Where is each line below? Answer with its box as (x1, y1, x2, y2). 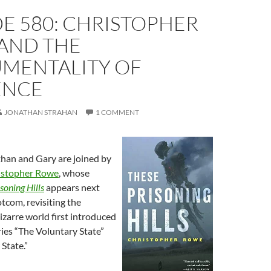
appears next (44, 181, 100, 193)
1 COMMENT (96, 108, 139, 117)
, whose (59, 167, 90, 178)
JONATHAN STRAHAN (4, 108, 77, 117)
